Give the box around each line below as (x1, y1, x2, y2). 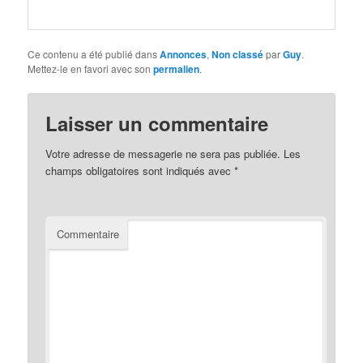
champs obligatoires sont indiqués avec (45, 163, 235, 179)
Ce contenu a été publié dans (28, 47, 160, 62)
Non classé (211, 47, 264, 62)
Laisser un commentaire (45, 109, 269, 138)
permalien (153, 62, 200, 77)
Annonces (160, 47, 207, 62)
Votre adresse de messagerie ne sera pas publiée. (45, 146, 281, 162)
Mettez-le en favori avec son (28, 62, 154, 76)
